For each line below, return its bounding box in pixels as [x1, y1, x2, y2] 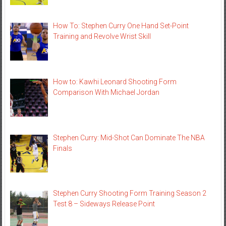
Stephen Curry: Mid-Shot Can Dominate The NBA [53, 133, 205, 142]
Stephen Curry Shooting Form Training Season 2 [53, 189, 207, 198]
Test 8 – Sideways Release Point [53, 200, 155, 208]
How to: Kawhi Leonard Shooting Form [53, 77, 177, 86]
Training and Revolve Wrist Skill [53, 32, 151, 41]
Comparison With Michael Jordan [53, 88, 160, 96]
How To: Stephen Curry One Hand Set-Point [53, 22, 189, 30]
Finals [53, 144, 73, 152]
